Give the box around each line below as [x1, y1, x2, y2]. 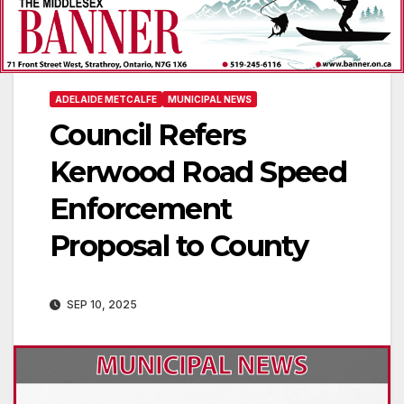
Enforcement [50, 191, 232, 227]
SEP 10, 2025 [64, 298, 137, 312]
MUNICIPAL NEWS [168, 94, 252, 106]
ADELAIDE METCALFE [55, 94, 157, 106]
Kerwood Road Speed [50, 154, 347, 190]
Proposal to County [50, 228, 308, 264]
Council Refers [50, 117, 246, 153]
